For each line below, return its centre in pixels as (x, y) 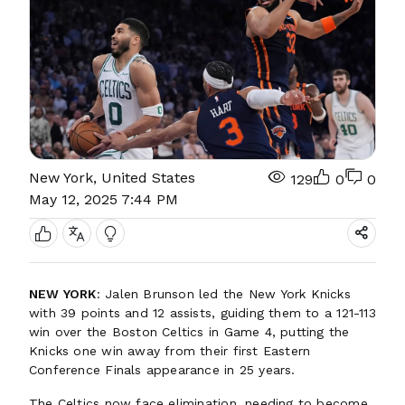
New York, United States (112, 178)
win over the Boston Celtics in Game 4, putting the (189, 332)
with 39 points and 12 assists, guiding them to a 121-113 (202, 313)
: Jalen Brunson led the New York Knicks (223, 294)
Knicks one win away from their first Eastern (170, 351)
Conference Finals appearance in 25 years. (165, 370)
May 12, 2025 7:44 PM (104, 199)
